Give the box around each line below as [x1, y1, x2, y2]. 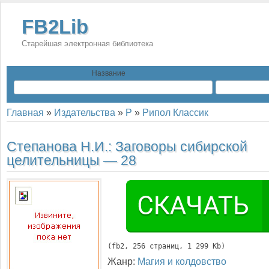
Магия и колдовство [138, 256, 226, 267]
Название [92, 69, 125, 77]
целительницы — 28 [7, 153, 136, 168]
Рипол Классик [142, 107, 208, 118]
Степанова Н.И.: [7, 139, 115, 154]
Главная [7, 107, 44, 118]
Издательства [54, 107, 115, 118]
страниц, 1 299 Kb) [145, 242, 225, 250]
